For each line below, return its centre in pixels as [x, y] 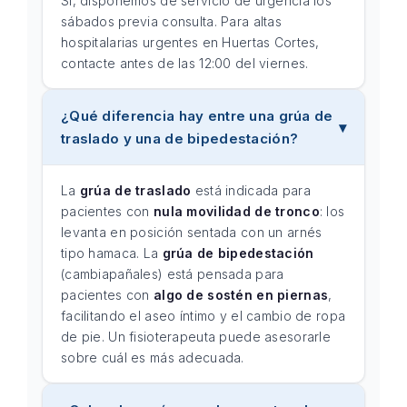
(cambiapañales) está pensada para [173, 274]
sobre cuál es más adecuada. [153, 357]
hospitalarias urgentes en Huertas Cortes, [190, 42]
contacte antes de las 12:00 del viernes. [185, 63]
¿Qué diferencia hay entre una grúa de [197, 116]
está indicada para [251, 190]
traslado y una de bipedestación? [180, 139]
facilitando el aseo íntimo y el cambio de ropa [203, 316]
